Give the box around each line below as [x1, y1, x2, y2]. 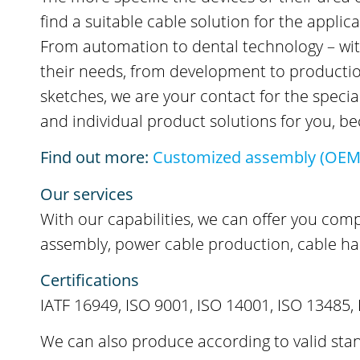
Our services [40, 182, 134, 205]
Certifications [40, 269, 140, 292]
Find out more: [40, 146, 149, 169]
